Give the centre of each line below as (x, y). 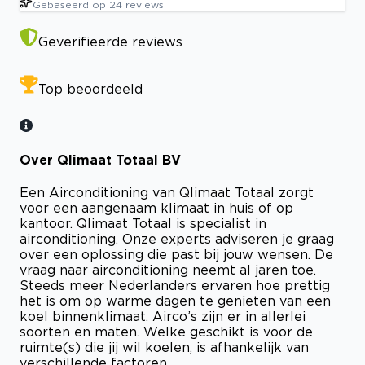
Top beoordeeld (90, 88)
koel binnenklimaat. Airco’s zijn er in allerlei (163, 317)
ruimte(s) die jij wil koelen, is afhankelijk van (164, 347)
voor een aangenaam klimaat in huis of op (156, 208)
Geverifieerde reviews (110, 41)
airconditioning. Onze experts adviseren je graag (177, 239)
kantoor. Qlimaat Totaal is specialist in (143, 224)
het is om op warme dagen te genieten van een (175, 301)
